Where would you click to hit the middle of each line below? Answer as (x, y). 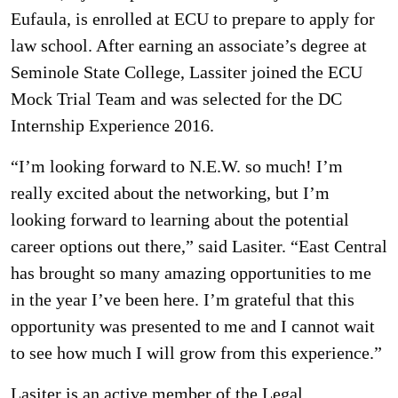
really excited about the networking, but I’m (170, 193)
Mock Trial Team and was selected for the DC (176, 99)
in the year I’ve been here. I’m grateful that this (183, 299)
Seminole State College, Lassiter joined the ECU (187, 72)
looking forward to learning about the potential (180, 219)
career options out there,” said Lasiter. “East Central (199, 246)
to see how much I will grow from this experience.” (196, 353)
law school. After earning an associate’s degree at (189, 45)
